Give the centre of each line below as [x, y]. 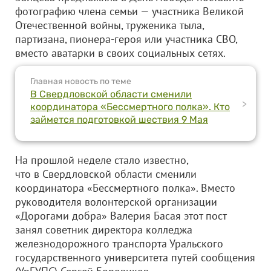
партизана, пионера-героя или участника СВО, [126, 39]
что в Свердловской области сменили [106, 174]
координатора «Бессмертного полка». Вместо [125, 188]
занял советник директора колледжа [104, 230]
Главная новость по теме [81, 81]
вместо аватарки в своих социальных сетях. [120, 53]
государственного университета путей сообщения [135, 257]
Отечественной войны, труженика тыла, [109, 25]
